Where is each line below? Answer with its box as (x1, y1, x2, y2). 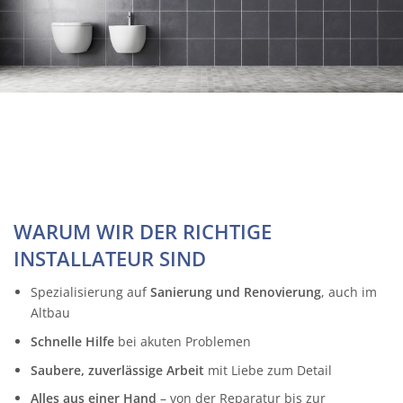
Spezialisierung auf (30, 283, 150, 301)
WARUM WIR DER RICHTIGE (13, 218, 272, 246)
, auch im (320, 283, 377, 301)
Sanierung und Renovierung (149, 283, 321, 301)
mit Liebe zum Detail (203, 361, 332, 379)
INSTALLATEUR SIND (13, 245, 206, 273)
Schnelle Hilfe (30, 333, 114, 351)
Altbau (30, 304, 70, 322)
